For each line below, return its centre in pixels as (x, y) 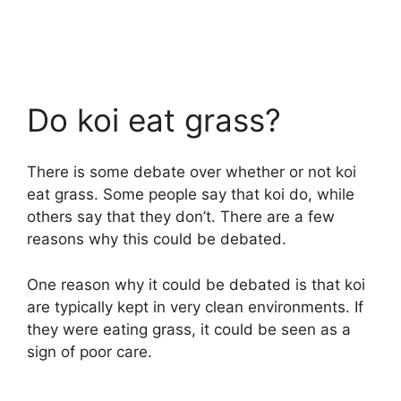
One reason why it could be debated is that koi (196, 284)
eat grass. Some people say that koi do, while (191, 195)
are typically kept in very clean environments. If (195, 307)
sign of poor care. (90, 351)
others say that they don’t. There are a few (181, 217)
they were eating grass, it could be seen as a (189, 329)
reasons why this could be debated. (157, 239)
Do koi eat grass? (154, 119)
